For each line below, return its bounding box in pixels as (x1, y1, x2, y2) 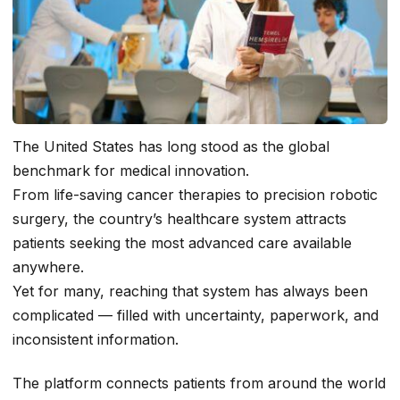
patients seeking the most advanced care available (12, 234, 352, 253)
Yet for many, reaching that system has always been (12, 282, 368, 301)
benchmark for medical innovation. (12, 162, 249, 180)
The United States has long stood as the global (12, 137, 329, 156)
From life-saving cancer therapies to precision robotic (12, 186, 378, 204)
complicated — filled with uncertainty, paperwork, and (12, 306, 379, 325)
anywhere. (12, 258, 84, 277)
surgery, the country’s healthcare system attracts (12, 210, 346, 229)
